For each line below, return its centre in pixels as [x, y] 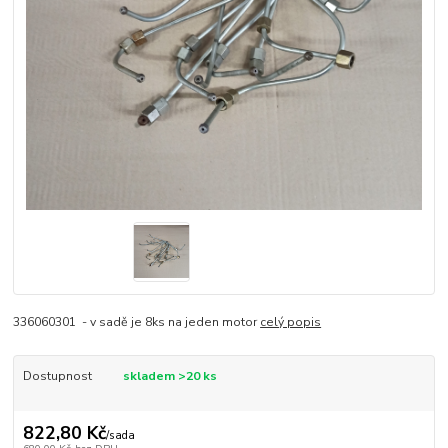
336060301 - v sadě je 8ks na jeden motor [137, 322]
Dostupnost [57, 376]
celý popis [291, 322]
